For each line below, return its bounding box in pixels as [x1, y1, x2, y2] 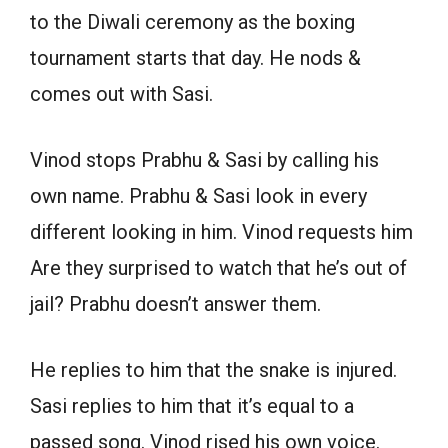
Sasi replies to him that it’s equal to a [30, 393, 354, 418]
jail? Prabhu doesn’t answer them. [30, 291, 321, 316]
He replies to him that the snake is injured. [30, 357, 397, 382]
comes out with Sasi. [30, 81, 213, 106]
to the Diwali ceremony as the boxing [30, 9, 355, 34]
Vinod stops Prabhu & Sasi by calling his [30, 147, 379, 172]
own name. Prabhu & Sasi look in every [30, 183, 367, 208]
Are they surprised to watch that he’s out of [30, 255, 407, 280]
